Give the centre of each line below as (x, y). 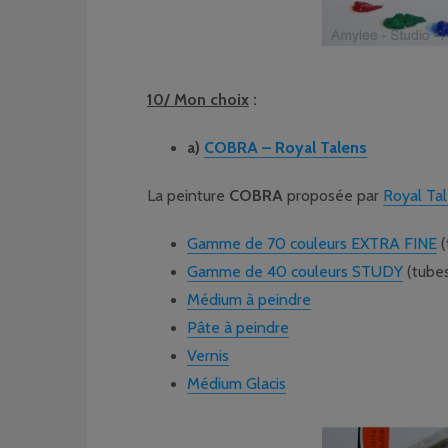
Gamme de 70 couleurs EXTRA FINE (312, 243)
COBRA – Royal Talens (285, 147)
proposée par (333, 195)
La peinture (188, 195)
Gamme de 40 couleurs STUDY (295, 271)
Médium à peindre (249, 299)
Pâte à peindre (238, 327)
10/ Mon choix (198, 99)
